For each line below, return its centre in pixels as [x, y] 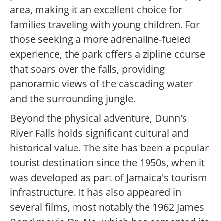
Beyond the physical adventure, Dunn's [98, 118]
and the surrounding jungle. [73, 99]
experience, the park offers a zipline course [108, 54]
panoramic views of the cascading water [101, 84]
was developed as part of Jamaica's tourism [109, 178]
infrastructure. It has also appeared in [95, 192]
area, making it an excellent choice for [96, 10]
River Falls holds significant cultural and [99, 133]
